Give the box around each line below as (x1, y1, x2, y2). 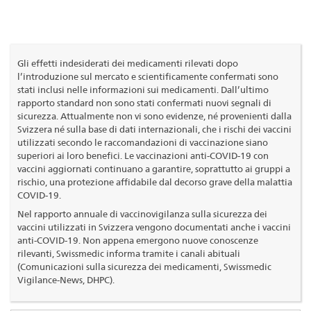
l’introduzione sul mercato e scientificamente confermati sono (17, 70, 278, 82)
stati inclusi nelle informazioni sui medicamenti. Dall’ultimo (17, 83, 269, 95)
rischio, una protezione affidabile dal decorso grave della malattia (17, 176, 292, 187)
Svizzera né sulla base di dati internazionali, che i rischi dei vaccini (17, 123, 292, 135)
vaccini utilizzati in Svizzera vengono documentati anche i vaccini (17, 221, 291, 233)
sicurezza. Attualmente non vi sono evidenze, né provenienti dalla (17, 110, 292, 121)
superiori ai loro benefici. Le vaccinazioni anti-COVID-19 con (17, 149, 269, 161)
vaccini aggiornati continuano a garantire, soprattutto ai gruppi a (17, 162, 290, 174)
